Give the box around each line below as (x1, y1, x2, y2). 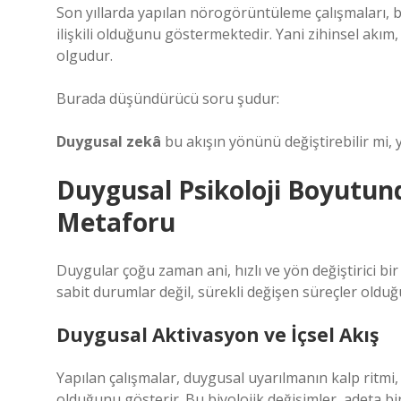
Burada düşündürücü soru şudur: (56, 89, 279, 108)
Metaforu (56, 205, 175, 239)
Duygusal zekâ (56, 132, 161, 151)
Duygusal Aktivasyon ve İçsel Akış (56, 322, 379, 347)
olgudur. (56, 46, 113, 65)
